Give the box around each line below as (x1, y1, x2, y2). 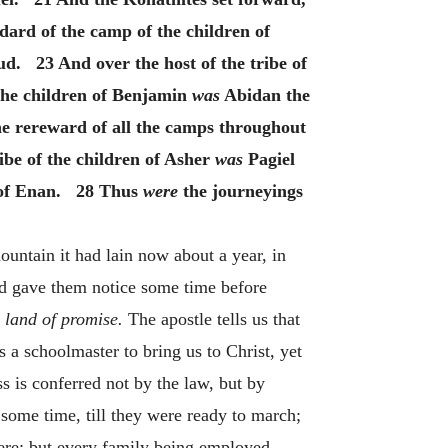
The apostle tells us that (123, 309, 300, 329)
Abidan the (220, 85, 310, 105)
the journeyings (178, 181, 303, 201)
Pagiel (243, 149, 295, 169)
